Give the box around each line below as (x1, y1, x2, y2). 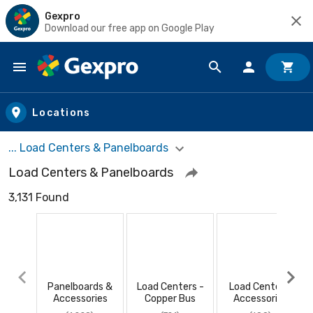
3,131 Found (8, 190, 69, 204)
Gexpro (45, 10, 80, 22)
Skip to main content (13, 73, 134, 89)
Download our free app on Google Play (45, 22, 214, 34)
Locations (32, 106, 91, 119)
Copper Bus (145, 292, 196, 305)
